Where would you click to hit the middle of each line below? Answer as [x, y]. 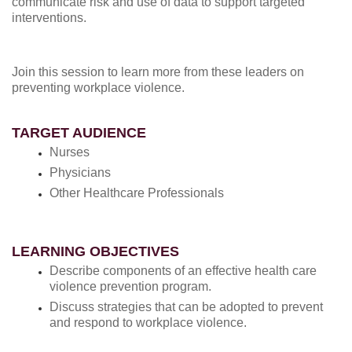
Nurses [70, 152]
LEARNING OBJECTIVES [95, 251]
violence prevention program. [130, 286]
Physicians [80, 172]
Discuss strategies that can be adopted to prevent [186, 306]
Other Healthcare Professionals [137, 192]
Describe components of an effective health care [183, 270]
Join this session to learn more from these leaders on [158, 71]
